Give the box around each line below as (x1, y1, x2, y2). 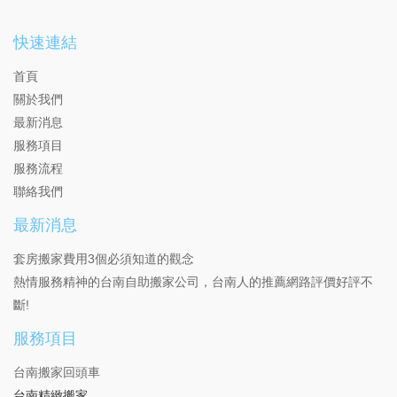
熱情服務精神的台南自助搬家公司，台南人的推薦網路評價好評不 (13, 275, 373, 290)
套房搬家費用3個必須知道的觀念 (13, 252, 194, 267)
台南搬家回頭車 (13, 365, 100, 380)
